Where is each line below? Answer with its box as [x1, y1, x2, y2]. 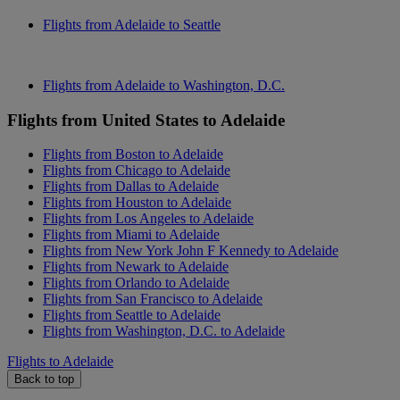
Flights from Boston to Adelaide [43, 146, 223, 162]
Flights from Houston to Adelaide [43, 195, 231, 211]
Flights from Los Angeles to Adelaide [43, 211, 254, 227]
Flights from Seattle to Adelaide [43, 307, 221, 323]
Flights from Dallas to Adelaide [43, 179, 219, 195]
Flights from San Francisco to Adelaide [43, 291, 262, 307]
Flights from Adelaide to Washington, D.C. [43, 77, 285, 93]
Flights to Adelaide [7, 354, 113, 370]
